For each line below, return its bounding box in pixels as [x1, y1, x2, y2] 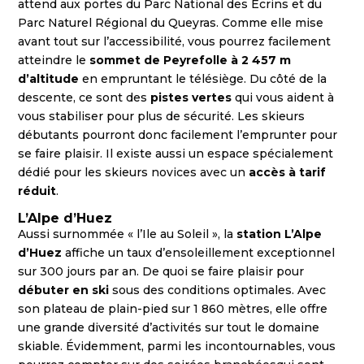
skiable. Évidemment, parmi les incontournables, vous [18, 338, 336, 353]
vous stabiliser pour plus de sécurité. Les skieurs [18, 108, 305, 123]
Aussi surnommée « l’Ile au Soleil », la [18, 226, 237, 241]
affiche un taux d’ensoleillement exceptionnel [65, 245, 336, 260]
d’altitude [18, 71, 80, 86]
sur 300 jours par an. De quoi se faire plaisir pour [18, 263, 305, 279]
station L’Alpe [236, 226, 323, 241]
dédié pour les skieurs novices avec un [18, 164, 249, 180]
